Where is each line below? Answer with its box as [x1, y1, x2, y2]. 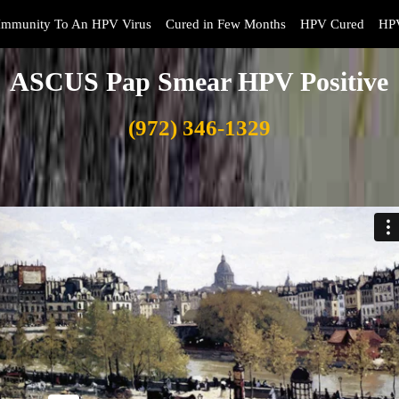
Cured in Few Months [166, 17, 286, 31]
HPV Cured [300, 17, 364, 31]
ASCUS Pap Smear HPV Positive [10, 67, 389, 96]
